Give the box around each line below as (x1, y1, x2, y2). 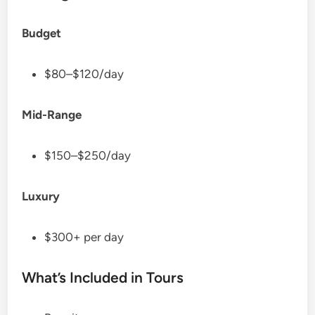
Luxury (22, 189, 60, 204)
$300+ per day (44, 230, 124, 245)
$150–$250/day (44, 148, 131, 163)
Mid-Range (22, 108, 82, 122)
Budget (22, 26, 62, 41)
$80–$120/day (44, 67, 124, 82)
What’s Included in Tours (22, 269, 184, 287)
